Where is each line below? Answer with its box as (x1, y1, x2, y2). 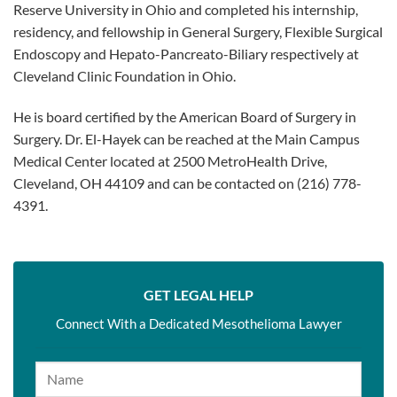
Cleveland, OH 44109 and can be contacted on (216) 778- (13, 174, 362, 191)
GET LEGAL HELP (144, 285, 253, 303)
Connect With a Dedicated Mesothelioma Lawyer (55, 315, 342, 331)
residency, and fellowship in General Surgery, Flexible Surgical (13, 23, 383, 41)
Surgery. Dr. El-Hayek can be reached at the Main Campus (13, 129, 360, 147)
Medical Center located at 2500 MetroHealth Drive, (13, 152, 327, 169)
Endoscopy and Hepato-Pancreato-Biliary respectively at (13, 45, 359, 63)
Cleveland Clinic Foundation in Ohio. (13, 67, 236, 85)
